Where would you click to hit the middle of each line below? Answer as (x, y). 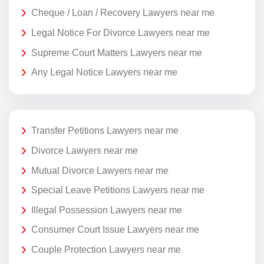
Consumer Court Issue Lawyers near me (115, 230)
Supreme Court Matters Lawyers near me (117, 52)
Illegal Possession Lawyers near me (107, 210)
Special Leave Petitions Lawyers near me (118, 190)
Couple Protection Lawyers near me (106, 249)
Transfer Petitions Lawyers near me (105, 131)
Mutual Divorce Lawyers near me (100, 170)
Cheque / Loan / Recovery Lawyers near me (123, 13)
